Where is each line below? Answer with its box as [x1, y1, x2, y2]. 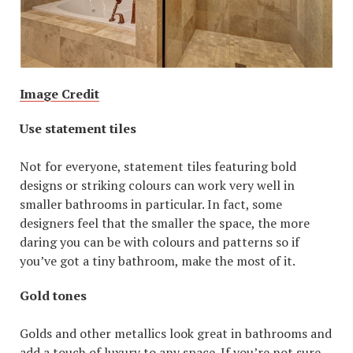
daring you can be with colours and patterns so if [20, 232, 299, 251]
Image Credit [20, 84, 99, 102]
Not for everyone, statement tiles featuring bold [20, 157, 296, 175]
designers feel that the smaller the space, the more [20, 214, 310, 232]
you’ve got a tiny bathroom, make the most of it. [20, 251, 295, 269]
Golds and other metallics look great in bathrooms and [20, 324, 332, 342]
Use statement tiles [20, 119, 136, 137]
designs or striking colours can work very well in [20, 176, 295, 194]
